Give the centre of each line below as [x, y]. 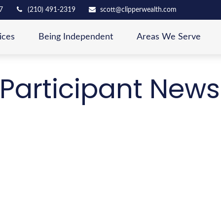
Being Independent [76, 37]
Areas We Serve [169, 37]
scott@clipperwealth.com [138, 10]
